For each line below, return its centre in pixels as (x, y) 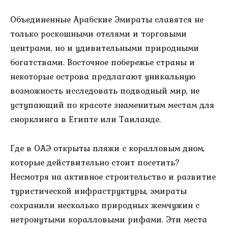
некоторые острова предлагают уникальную (103, 77)
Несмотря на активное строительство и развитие (113, 177)
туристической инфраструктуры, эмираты (98, 191)
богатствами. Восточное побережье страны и (103, 62)
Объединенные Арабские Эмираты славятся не (107, 20)
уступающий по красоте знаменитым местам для (112, 105)
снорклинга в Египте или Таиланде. (85, 119)
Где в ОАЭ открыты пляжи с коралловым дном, (107, 148)
